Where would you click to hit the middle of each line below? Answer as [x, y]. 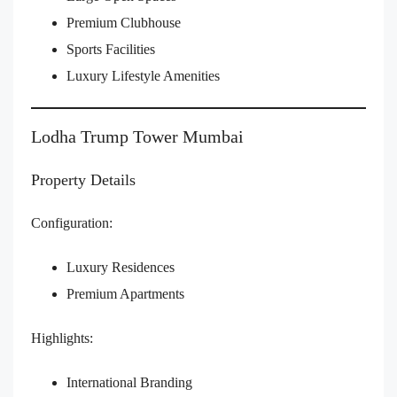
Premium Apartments [125, 294]
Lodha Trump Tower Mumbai [137, 137]
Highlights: [62, 339]
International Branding [129, 383]
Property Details [83, 180]
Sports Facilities [111, 50]
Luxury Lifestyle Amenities [143, 76]
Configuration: [72, 223]
